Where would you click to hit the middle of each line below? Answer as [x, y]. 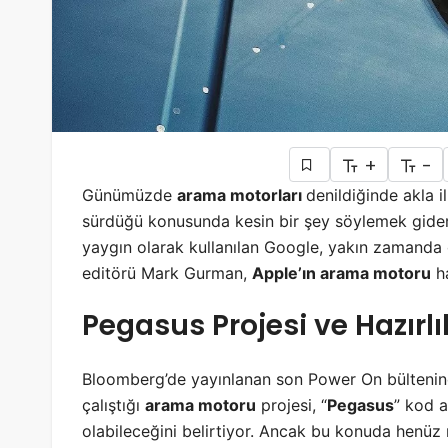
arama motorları [241, 195]
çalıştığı [113, 405]
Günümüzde [129, 195]
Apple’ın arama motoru [341, 273]
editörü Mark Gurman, [167, 273]
